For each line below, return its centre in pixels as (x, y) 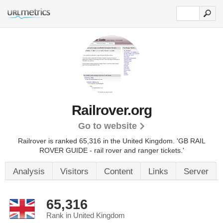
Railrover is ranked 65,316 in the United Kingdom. (97, 141)
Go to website (107, 126)
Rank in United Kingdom (86, 216)
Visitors (74, 171)
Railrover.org (111, 110)
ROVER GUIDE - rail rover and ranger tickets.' (111, 150)
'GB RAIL (191, 141)
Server (196, 171)
